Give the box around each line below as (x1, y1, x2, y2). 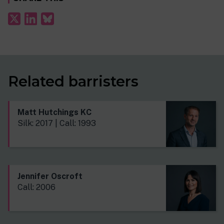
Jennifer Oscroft (17, 171, 82, 181)
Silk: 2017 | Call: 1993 (17, 118, 96, 128)
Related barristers (8, 72, 138, 90)
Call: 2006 (17, 182, 55, 192)
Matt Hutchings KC (17, 107, 91, 117)
